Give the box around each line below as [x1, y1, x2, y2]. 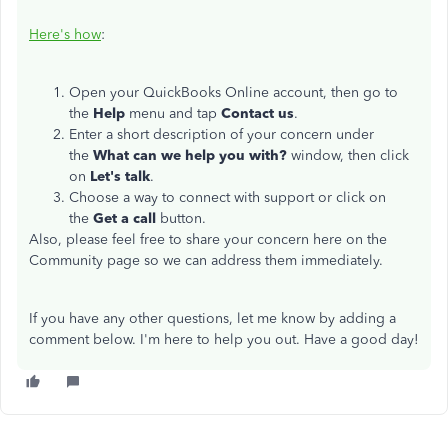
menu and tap [125, 105, 221, 122]
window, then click [287, 147, 409, 164]
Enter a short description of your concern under [69, 126, 374, 143]
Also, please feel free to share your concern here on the [29, 231, 387, 248]
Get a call [93, 210, 160, 227]
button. [160, 210, 206, 227]
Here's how [29, 26, 101, 43]
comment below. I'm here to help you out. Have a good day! [29, 331, 419, 348]
